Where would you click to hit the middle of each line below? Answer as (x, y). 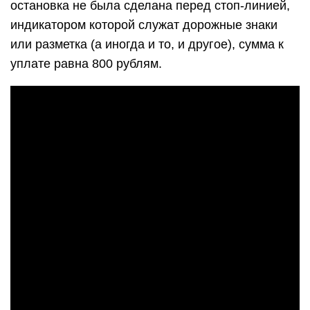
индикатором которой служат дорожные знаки (144, 25)
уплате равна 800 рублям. (86, 64)
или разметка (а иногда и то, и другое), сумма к (147, 44)
